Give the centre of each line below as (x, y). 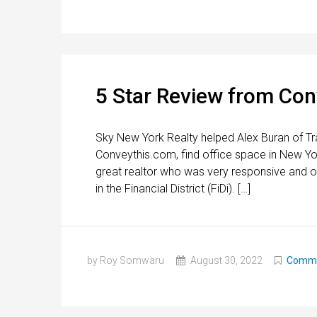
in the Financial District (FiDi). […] (173, 188)
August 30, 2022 (225, 260)
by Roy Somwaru (126, 260)
